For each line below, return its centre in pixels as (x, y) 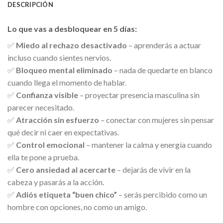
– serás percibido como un (162, 194)
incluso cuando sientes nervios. (59, 57)
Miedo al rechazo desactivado (71, 45)
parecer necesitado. (41, 107)
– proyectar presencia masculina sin (139, 95)
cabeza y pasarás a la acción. (56, 182)
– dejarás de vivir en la (153, 169)
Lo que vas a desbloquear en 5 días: (72, 28)
